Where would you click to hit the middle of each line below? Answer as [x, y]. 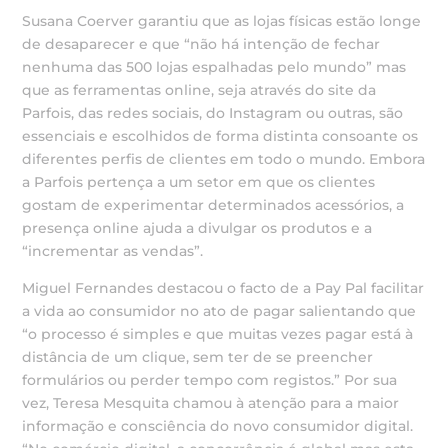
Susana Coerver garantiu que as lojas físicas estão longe [222, 21]
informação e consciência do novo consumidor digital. [218, 426]
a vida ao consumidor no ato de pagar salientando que [219, 311]
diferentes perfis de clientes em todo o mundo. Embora [224, 159]
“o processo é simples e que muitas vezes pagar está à [218, 334]
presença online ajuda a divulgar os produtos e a [197, 228]
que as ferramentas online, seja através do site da [199, 90]
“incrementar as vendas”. [113, 251]
